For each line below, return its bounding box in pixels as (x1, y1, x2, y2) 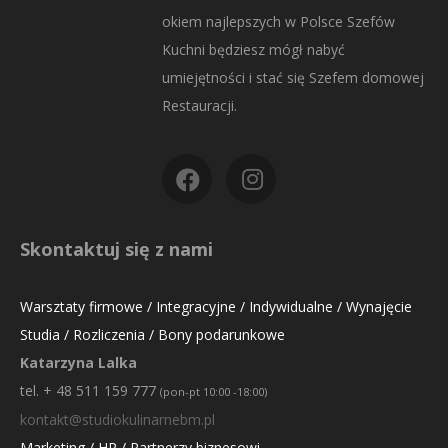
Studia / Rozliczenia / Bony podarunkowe (20, 324, 285, 344)
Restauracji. (162, 95, 237, 115)
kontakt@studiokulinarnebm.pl (20, 409, 215, 429)
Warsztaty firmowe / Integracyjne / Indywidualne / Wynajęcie (20, 296, 412, 316)
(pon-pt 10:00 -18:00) (160, 383, 267, 399)
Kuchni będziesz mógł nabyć (162, 39, 345, 59)
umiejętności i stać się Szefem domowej (162, 67, 424, 87)
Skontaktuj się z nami (20, 236, 213, 261)
